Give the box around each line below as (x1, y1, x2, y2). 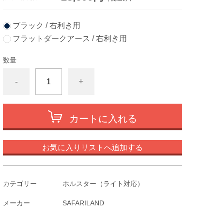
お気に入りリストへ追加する (42, 143, 143, 152)
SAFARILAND (62, 199, 104, 207)
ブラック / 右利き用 (13, 21, 80, 30)
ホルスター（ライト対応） (62, 180, 144, 187)
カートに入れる (69, 113, 137, 124)
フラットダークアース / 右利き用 (13, 34, 127, 43)
